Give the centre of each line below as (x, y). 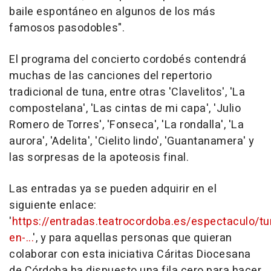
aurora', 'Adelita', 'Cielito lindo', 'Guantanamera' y (132, 142)
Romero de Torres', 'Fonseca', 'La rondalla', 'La (126, 125)
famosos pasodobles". (67, 28)
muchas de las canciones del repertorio (110, 76)
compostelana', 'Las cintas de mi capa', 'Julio (125, 109)
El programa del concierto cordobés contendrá (128, 60)
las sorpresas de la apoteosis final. (99, 158)
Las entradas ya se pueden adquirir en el (113, 189)
